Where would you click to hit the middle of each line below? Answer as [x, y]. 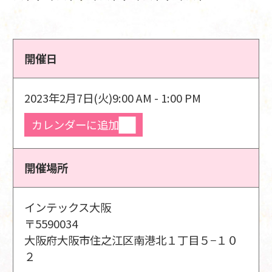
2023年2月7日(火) [69, 97]
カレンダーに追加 [75, 125]
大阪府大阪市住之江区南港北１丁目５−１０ [131, 240]
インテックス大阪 [68, 207]
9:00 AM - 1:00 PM [157, 97]
